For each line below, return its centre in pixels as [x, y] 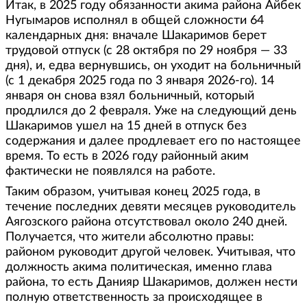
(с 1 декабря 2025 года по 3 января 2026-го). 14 [140, 81]
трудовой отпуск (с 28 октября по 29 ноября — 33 [146, 50]
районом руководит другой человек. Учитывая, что [150, 252]
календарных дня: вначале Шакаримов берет [136, 35]
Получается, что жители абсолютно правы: [130, 237]
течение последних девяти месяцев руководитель [151, 207]
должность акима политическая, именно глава [139, 267]
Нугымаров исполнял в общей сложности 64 [135, 20]
